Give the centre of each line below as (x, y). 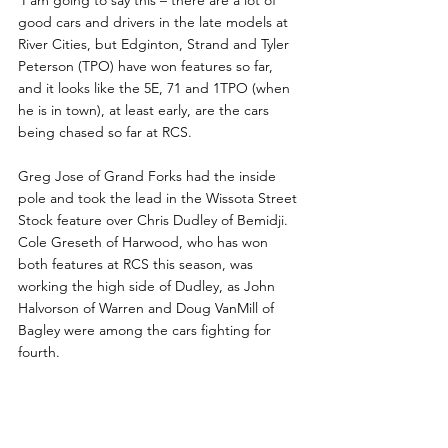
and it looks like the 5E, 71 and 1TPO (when (156, 88)
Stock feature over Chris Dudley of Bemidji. (155, 220)
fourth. (39, 352)
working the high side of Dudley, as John (148, 286)
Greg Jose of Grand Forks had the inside (149, 176)
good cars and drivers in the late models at (155, 22)
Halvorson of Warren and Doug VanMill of (148, 308)
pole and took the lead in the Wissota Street (159, 198)
